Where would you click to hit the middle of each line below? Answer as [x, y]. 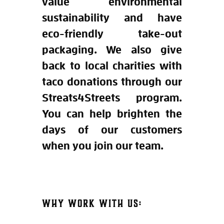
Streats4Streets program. [112, 97]
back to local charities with [112, 65]
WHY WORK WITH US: [92, 203]
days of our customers [112, 129]
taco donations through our [112, 81]
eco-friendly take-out [112, 33]
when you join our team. [103, 145]
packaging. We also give [112, 49]
